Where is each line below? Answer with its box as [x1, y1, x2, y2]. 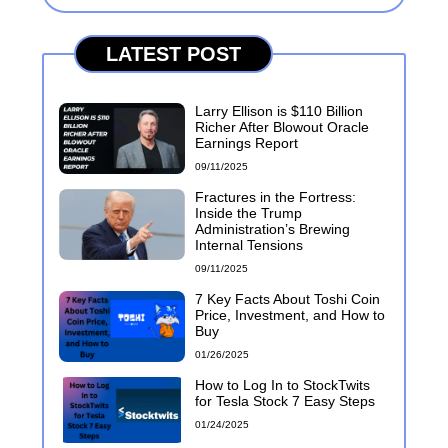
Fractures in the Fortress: [195, 189, 356, 205]
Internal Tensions [195, 237, 303, 253]
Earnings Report [195, 135, 298, 151]
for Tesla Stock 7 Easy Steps [195, 393, 375, 409]
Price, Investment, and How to [195, 307, 385, 323]
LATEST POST [106, 43, 241, 65]
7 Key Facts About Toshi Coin [195, 291, 380, 307]
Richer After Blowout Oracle [195, 119, 369, 135]
